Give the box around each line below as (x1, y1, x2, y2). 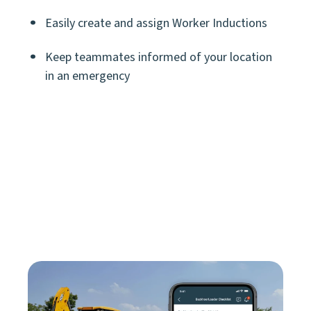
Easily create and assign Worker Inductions (45, 15, 267, 33)
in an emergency (45, 67, 130, 85)
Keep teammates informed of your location (45, 49, 272, 67)
